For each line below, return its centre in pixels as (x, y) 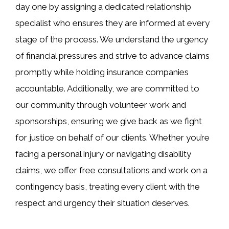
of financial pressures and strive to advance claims (112, 55)
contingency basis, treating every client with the (108, 186)
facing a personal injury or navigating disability (103, 154)
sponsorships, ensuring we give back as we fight (109, 121)
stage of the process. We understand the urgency (112, 39)
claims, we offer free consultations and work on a (111, 170)
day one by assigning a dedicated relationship (103, 6)
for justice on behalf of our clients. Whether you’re (112, 137)
